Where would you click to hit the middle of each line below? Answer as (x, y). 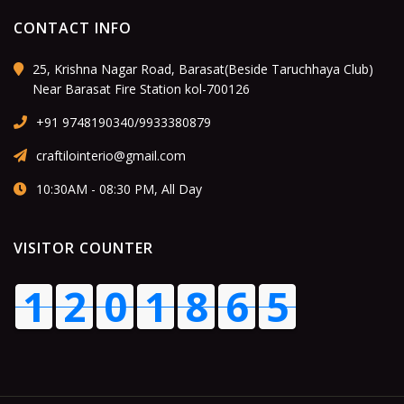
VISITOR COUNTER (83, 248)
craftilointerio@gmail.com (111, 156)
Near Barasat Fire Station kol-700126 (141, 89)
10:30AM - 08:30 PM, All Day (119, 189)
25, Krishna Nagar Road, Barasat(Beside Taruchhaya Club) (203, 69)
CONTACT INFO (73, 28)
